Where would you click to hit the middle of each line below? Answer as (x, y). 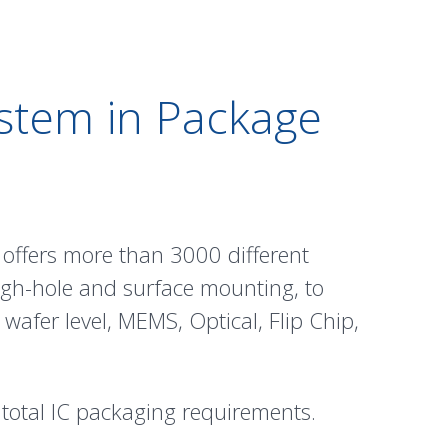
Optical (223, 320)
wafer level (56, 320)
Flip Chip (311, 320)
